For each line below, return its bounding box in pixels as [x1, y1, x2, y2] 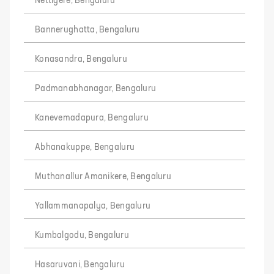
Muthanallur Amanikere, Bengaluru [35, 172, 171, 181]
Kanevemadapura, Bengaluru [35, 113, 149, 122]
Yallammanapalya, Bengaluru [35, 201, 151, 210]
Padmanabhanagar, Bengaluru [35, 84, 157, 93]
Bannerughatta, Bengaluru [35, 25, 140, 34]
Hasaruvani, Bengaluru [35, 260, 125, 269]
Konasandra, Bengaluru [35, 54, 127, 64]
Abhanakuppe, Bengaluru [35, 143, 135, 152]
